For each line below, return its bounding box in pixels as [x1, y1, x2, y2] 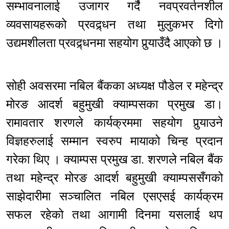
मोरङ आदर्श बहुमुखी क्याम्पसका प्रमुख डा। [6, 97, 223, 112]
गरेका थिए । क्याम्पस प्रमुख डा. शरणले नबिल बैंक [6, 152, 223, 167]
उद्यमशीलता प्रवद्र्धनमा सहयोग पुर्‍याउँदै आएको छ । [6, 36, 223, 51]
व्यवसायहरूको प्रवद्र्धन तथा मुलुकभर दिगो [6, 17, 223, 32]
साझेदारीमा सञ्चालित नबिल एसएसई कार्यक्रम [6, 189, 223, 204]
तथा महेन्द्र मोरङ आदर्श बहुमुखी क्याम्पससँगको [6, 171, 223, 186]
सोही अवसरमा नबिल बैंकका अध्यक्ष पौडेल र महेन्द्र [6, 79, 223, 94]
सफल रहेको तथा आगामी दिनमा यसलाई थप [6, 208, 223, 222]
